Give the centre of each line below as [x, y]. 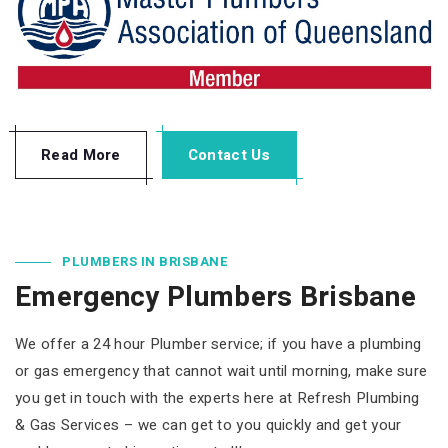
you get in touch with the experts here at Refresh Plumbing [217, 397]
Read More [81, 154]
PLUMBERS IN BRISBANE [145, 261]
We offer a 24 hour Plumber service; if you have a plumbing [218, 343]
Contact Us [229, 154]
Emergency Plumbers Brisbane [216, 297]
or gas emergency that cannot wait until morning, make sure [221, 370]
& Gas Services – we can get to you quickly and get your [208, 424]
